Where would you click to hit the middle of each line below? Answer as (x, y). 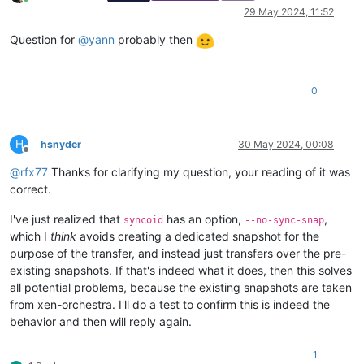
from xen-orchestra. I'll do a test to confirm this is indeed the (170, 305)
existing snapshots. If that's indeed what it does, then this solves (181, 271)
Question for (44, 40)
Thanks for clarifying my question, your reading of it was (199, 172)
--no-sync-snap (284, 221)
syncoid (143, 221)
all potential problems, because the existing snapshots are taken (181, 288)
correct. (30, 189)
